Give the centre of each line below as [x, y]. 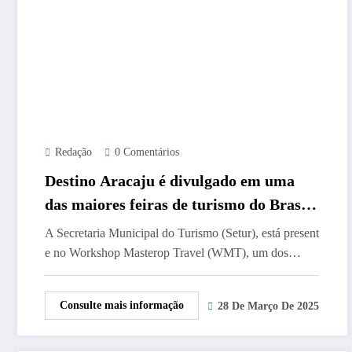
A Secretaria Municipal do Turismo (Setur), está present [182, 233]
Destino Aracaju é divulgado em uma [170, 180]
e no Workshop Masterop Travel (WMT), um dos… [173, 252]
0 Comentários [147, 152]
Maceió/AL [82, 227]
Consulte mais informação [122, 305]
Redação [73, 152]
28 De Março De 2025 [268, 306]
